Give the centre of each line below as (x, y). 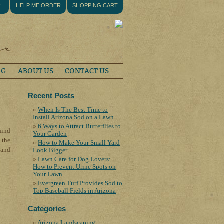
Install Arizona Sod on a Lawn (73, 117)
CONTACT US (87, 71)
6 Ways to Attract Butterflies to (79, 126)
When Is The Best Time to (73, 110)
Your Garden (50, 134)
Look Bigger (50, 150)
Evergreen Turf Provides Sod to (80, 183)
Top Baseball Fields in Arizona (74, 191)
